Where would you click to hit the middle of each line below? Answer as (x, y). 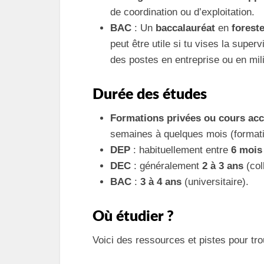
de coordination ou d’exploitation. (182, 12)
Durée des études (150, 95)
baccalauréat (185, 28)
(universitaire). (215, 182)
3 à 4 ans (161, 182)
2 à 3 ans (223, 166)
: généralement (166, 166)
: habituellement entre (181, 150)
